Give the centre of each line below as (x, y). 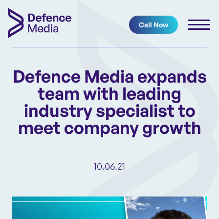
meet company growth (109, 127)
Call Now (153, 24)
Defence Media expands (109, 76)
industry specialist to (109, 110)
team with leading (109, 93)
